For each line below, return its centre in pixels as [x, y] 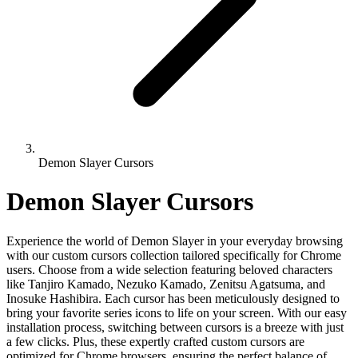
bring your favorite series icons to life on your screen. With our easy [177, 312]
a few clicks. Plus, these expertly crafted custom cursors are [155, 341]
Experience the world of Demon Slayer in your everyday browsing [175, 241]
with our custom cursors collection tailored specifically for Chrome [174, 255]
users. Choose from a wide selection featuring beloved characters [169, 269]
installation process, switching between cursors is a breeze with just [175, 327]
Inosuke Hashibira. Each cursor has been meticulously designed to [173, 298]
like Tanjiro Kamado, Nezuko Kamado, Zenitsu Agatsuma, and [166, 284]
